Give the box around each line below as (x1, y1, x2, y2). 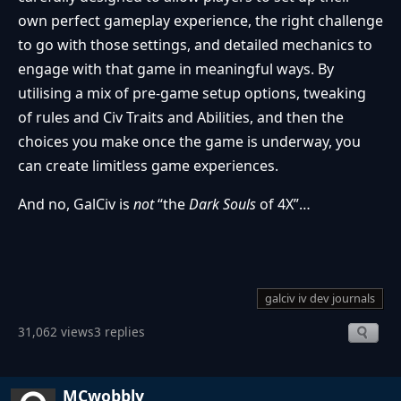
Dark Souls (189, 193, 260, 214)
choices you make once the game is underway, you (18, 131, 361, 151)
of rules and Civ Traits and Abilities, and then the (18, 107, 344, 127)
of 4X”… (260, 193, 311, 214)
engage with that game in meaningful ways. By (18, 58, 334, 79)
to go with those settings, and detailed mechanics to (18, 34, 372, 55)
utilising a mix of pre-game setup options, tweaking (18, 82, 366, 103)
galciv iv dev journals (265, 289, 375, 306)
